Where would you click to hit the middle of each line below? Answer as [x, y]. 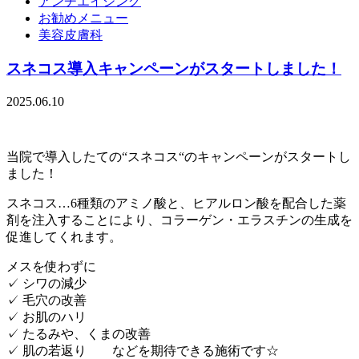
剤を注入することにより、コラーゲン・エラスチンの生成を [179, 220]
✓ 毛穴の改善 [46, 301]
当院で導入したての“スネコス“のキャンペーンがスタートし [179, 157]
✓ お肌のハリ [46, 317]
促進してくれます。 [64, 237]
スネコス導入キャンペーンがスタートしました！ [174, 69]
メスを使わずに [51, 267]
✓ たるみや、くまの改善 [79, 334]
